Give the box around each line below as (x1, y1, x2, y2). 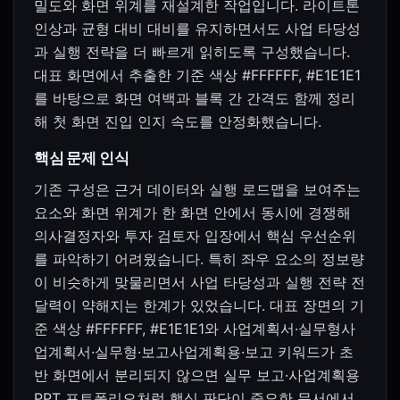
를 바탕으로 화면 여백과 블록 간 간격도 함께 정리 (34, 89, 355, 108)
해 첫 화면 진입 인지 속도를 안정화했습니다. (34, 112, 321, 131)
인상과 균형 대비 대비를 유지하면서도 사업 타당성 (34, 20, 361, 38)
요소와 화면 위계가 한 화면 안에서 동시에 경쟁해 (34, 204, 351, 222)
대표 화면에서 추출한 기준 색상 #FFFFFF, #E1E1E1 (34, 66, 361, 85)
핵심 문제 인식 (34, 148, 129, 168)
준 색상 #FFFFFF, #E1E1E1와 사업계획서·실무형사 (34, 320, 355, 338)
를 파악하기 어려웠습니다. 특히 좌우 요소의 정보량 (34, 250, 364, 269)
